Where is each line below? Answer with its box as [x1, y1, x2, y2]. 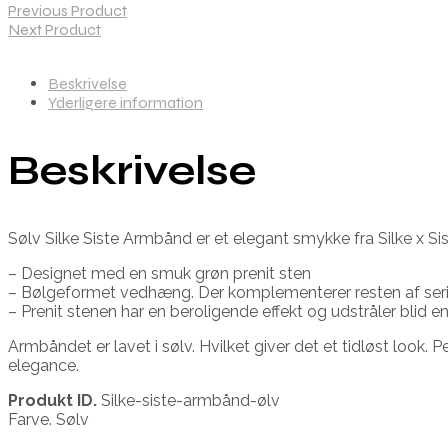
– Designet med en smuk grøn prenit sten [8, 263, 311, 283]
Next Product [8, 19, 101, 39]
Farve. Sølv [8, 409, 89, 429]
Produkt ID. [8, 390, 97, 410]
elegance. [8, 355, 79, 375]
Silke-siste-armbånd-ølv [97, 390, 280, 410]
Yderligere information [48, 92, 203, 112]
